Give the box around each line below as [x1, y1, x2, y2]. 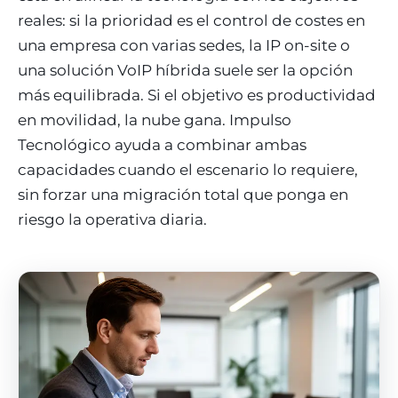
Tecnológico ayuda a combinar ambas [18, 136, 306, 154]
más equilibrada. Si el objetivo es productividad [18, 86, 376, 104]
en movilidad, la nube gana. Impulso [18, 111, 291, 129]
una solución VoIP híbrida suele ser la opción [18, 61, 353, 79]
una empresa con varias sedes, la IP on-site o [18, 36, 350, 54]
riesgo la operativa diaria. [18, 211, 207, 228]
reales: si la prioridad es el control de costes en [18, 12, 365, 29]
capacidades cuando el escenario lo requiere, [18, 161, 358, 179]
